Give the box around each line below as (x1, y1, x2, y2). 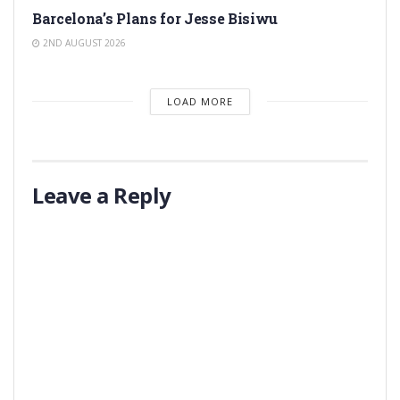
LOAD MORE (166, 94, 233, 108)
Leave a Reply (32, 179, 171, 210)
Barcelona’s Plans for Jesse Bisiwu (32, 8, 279, 28)
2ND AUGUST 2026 (40, 36, 126, 49)
